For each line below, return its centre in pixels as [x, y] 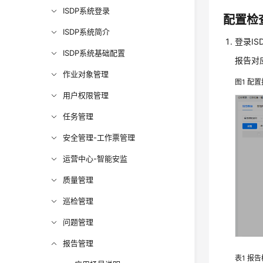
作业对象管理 [86, 74]
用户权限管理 [86, 95]
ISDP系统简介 [87, 32]
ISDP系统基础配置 [94, 53]
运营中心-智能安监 [95, 159]
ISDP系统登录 [87, 11]
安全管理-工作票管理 [99, 137]
